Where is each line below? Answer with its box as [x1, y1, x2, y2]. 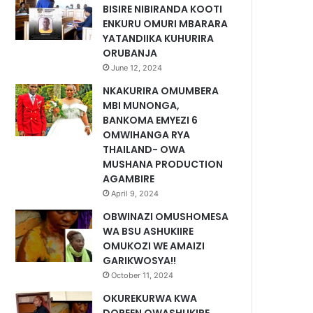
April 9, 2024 [111, 189, 159, 198]
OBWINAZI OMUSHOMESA [103, 210, 229, 224]
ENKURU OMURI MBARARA [103, 17, 228, 31]
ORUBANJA [103, 46, 158, 60]
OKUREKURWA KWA [103, 291, 198, 305]
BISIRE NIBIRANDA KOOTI [103, 2, 223, 16]
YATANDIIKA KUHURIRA [103, 31, 214, 45]
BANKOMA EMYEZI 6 [103, 113, 198, 127]
